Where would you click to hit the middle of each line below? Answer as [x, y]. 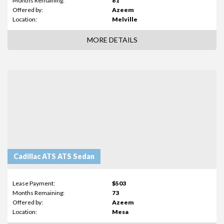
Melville [125, 19]
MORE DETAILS [112, 39]
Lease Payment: [34, 183]
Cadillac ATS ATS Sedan [54, 156]
